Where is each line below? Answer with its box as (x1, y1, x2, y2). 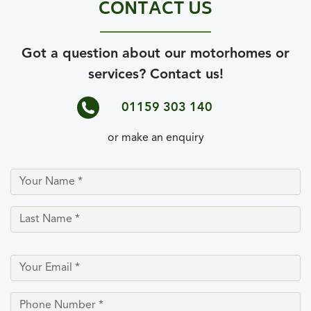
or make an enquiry (107, 133, 204, 144)
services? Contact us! (87, 68, 224, 83)
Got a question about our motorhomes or (22, 47, 289, 62)
